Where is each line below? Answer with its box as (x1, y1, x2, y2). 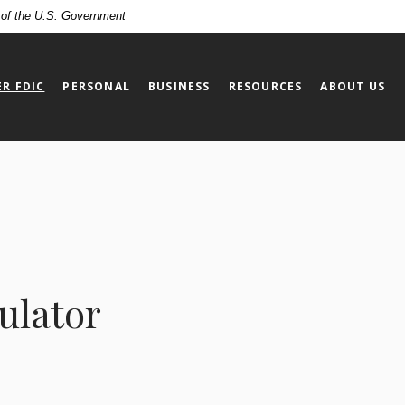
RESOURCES (228, 78, 303, 94)
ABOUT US (320, 78, 386, 94)
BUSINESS (148, 78, 211, 94)
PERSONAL (62, 78, 131, 94)
